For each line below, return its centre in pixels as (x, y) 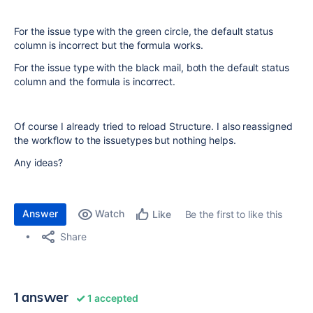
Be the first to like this (233, 214)
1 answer (42, 296)
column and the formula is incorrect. (95, 81)
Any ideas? (40, 162)
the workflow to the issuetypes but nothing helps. (125, 140)
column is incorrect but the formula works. (109, 45)
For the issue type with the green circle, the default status (144, 31)
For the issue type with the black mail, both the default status (152, 67)
